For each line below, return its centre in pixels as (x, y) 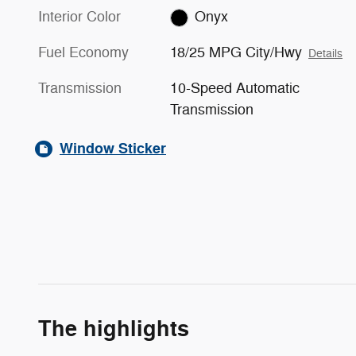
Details (326, 54)
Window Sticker (113, 149)
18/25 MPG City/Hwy (236, 53)
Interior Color (79, 17)
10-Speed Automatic (235, 89)
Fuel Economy (83, 53)
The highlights (114, 330)
